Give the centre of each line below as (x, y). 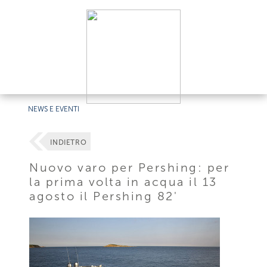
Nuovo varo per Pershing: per (130, 167)
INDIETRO (69, 143)
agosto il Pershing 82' (104, 196)
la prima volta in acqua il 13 (123, 181)
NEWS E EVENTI (54, 109)
